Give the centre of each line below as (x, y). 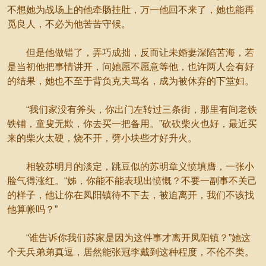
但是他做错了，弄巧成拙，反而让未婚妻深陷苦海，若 (131, 53)
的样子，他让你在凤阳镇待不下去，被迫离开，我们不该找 (131, 195)
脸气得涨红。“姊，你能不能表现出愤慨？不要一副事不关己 (132, 181)
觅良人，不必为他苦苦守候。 (69, 24)
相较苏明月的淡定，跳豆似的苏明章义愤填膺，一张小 (131, 167)
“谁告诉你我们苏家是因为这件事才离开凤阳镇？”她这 (129, 238)
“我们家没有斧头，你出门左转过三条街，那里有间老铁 (132, 110)
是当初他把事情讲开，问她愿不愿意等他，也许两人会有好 (131, 67)
